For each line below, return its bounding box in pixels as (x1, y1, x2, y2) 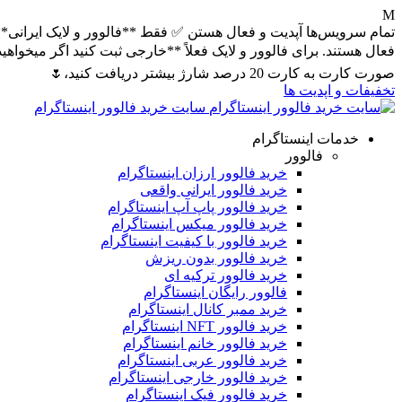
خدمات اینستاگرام (252, 131, 359, 146)
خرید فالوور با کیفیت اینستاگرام (100, 233, 287, 249)
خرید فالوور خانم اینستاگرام (123, 336, 287, 351)
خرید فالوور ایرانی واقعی (140, 182, 287, 197)
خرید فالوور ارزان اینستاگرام (118, 165, 287, 180)
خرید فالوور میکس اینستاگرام (111, 216, 287, 232)
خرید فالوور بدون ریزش (145, 250, 287, 266)
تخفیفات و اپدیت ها (284, 83, 395, 98)
